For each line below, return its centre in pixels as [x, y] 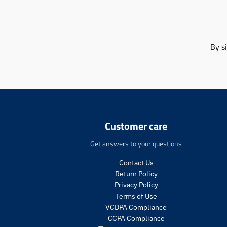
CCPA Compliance [136, 218]
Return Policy [136, 174]
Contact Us [136, 162]
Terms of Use [136, 196]
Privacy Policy [136, 185]
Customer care [136, 126]
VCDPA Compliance [136, 207]
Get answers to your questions [136, 144]
